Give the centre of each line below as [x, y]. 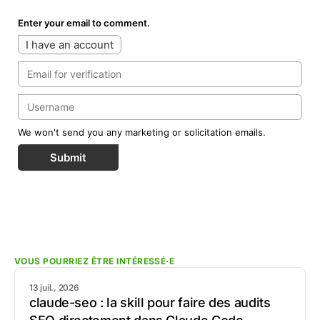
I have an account [70, 45]
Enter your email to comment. [84, 23]
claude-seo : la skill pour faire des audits [150, 302]
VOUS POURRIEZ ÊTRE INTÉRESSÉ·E [95, 261]
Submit [68, 157]
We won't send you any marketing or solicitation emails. [142, 132]
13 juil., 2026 [54, 287]
